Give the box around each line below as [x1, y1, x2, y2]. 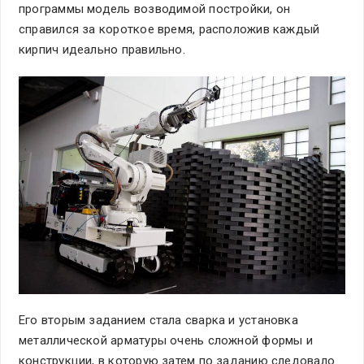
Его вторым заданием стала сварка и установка [19, 313, 298, 328]
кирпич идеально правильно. [19, 41, 189, 57]
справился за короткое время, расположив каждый [19, 21, 320, 37]
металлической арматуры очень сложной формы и [19, 333, 313, 349]
